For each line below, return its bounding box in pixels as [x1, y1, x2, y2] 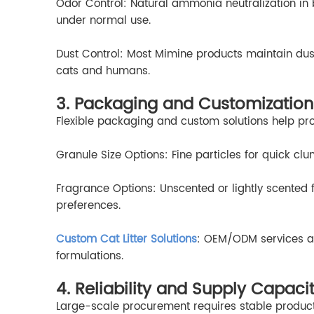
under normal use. [56, 12, 151, 30]
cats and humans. [56, 62, 150, 81]
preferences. [56, 197, 121, 215]
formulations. [56, 247, 123, 266]
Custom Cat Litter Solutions [56, 231, 197, 249]
